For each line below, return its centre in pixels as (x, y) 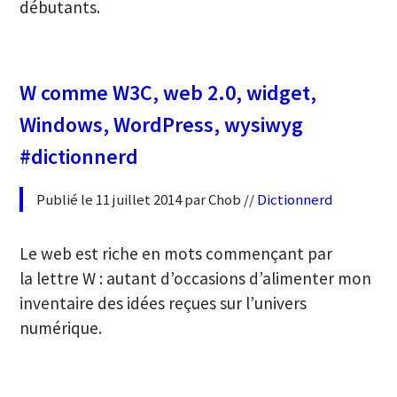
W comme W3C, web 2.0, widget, (168, 92)
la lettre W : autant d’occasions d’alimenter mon (196, 278)
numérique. (61, 327)
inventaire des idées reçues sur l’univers (163, 303)
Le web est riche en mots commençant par (176, 253)
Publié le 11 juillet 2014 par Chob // (147, 199)
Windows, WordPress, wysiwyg (162, 124)
